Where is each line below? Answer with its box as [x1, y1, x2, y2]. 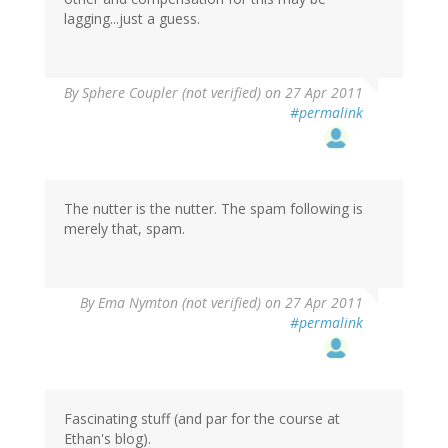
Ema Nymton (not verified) [98, 292, 261, 312]
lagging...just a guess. [64, 8, 200, 28]
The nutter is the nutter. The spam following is [64, 198, 363, 218]
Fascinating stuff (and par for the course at [64, 408, 340, 428]
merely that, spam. [64, 218, 185, 238]
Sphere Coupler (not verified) [82, 82, 261, 102]
